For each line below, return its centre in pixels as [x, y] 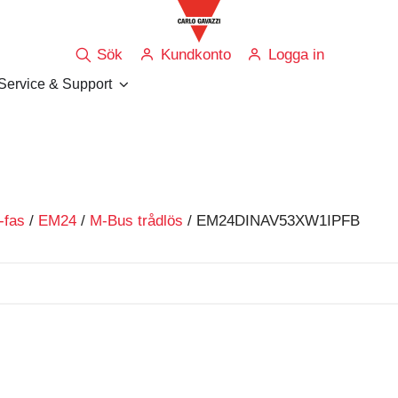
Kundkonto [195, 55]
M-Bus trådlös [136, 221]
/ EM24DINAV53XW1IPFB [271, 221]
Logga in [296, 55]
